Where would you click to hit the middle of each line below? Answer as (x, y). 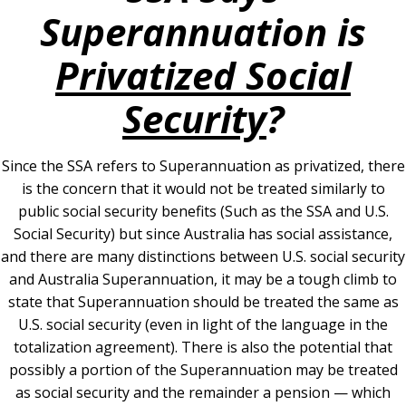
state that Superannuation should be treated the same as (203, 301)
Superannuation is (203, 31)
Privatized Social (203, 74)
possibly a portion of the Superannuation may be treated (203, 369)
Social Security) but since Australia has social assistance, (203, 233)
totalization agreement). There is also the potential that (203, 347)
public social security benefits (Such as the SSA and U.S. (203, 211)
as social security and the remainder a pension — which (203, 392)
